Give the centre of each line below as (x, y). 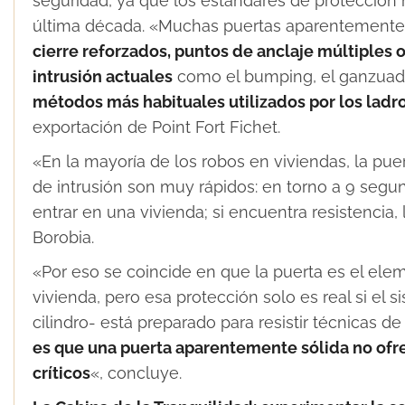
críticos (61, 372)
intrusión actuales (103, 76)
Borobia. (68, 237)
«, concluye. (136, 372)
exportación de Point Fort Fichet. (156, 127)
